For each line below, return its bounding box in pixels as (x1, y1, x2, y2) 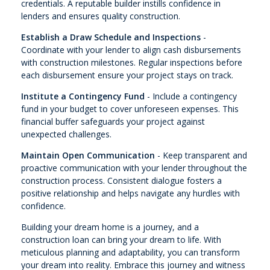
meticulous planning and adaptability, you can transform (21, 246, 240, 258)
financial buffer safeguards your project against (21, 115, 205, 127)
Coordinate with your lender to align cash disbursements (21, 43, 241, 55)
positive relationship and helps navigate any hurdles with (21, 187, 240, 199)
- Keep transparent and (155, 149, 247, 161)
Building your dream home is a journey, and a (21, 221, 199, 233)
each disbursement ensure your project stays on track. (21, 69, 233, 81)
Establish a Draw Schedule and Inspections (21, 31, 201, 43)
